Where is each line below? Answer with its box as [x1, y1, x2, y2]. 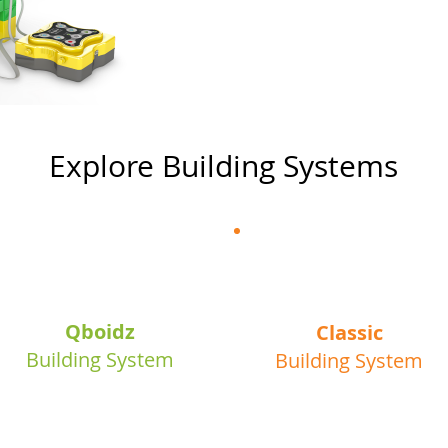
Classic [315, 319, 383, 346]
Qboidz [65, 318, 135, 345]
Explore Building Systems [48, 146, 398, 186]
